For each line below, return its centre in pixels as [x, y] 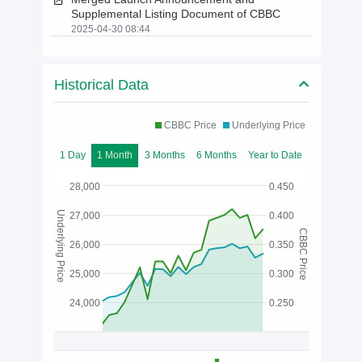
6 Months [216, 155]
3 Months [164, 155]
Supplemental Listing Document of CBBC [175, 14]
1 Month [115, 155]
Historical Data [101, 85]
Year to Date [276, 155]
